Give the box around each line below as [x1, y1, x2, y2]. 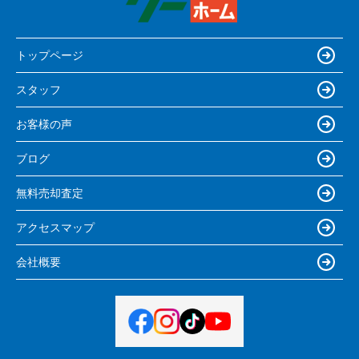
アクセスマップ [16, 220, 95, 234]
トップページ [16, 48, 83, 62]
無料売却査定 [16, 186, 83, 200]
